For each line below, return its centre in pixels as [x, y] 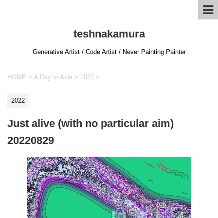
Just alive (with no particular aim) [91, 123]
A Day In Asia [53, 77]
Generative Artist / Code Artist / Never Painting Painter [109, 52]
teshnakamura [109, 34]
